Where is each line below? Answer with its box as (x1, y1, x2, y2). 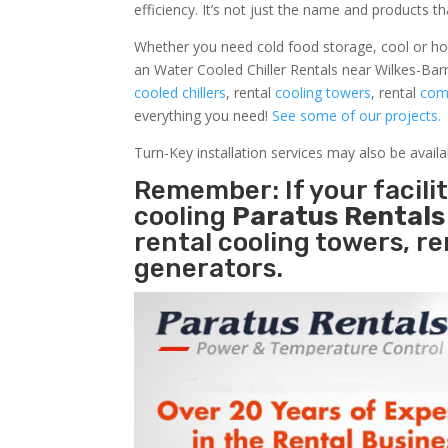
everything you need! (134, 105, 273, 125)
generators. (134, 252, 284, 284)
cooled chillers (134, 82, 227, 102)
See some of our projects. (272, 105, 442, 125)
